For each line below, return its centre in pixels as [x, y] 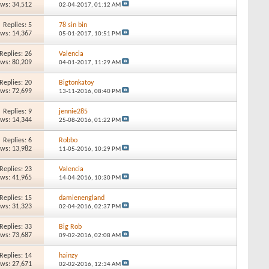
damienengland [81, 198]
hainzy [68, 255]
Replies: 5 [18, 25]
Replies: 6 [18, 140]
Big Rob [70, 227]
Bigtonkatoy [76, 83]
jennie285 [73, 111]
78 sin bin [73, 25]
